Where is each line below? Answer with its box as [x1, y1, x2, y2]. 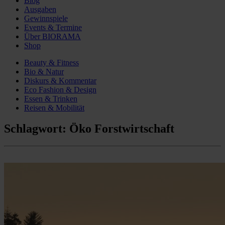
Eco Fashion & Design [24, 85, 96, 94]
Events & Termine [24, 23, 82, 32]
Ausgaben [24, 5, 56, 14]
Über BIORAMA [24, 32, 81, 41]
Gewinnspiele [24, 14, 68, 23]
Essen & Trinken [24, 94, 77, 103]
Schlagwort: [4, 122, 69, 136]
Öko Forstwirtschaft [69, 122, 174, 136]
